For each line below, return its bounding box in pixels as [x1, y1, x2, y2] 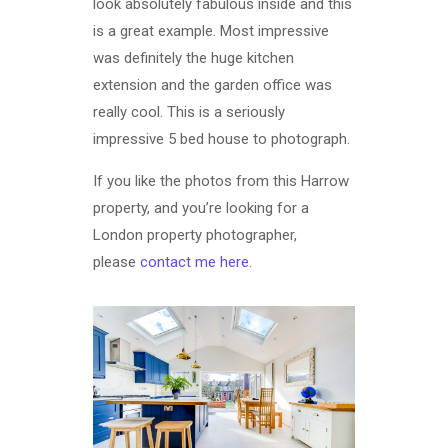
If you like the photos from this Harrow [92, 172, 349, 191]
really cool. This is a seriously [92, 103, 285, 122]
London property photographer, [92, 226, 297, 245]
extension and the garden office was [92, 76, 332, 95]
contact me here [139, 253, 249, 272]
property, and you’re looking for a [92, 199, 309, 218]
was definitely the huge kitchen [92, 49, 294, 68]
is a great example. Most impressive [92, 22, 329, 41]
